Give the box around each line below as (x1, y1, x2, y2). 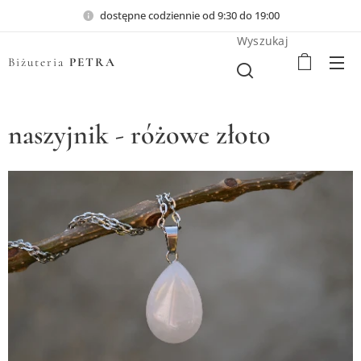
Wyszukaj (236, 33, 288, 48)
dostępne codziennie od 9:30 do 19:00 (99, 7, 280, 23)
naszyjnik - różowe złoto (8, 118, 271, 151)
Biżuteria (8, 55, 64, 69)
